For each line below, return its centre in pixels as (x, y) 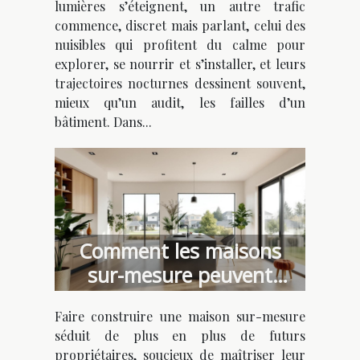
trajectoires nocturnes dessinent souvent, (180, 83)
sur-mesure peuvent (180, 274)
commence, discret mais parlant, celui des (180, 25)
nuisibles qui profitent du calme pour (180, 44)
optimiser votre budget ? (180, 299)
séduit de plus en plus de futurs (180, 335)
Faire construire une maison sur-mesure (180, 316)
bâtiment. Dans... (103, 121)
